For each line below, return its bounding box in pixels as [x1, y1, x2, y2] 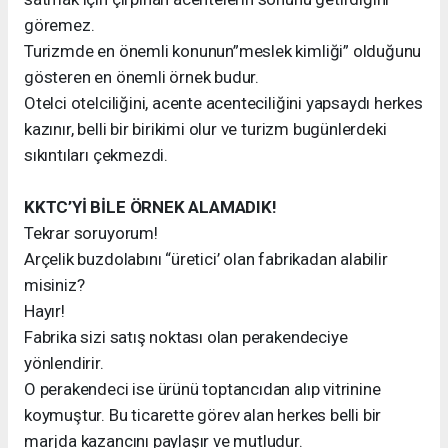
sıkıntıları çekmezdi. [24, 145, 168, 165]
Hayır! [24, 301, 65, 321]
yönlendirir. [24, 353, 104, 373]
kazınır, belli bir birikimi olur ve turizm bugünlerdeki [24, 119, 387, 139]
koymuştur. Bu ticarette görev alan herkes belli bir [24, 405, 382, 425]
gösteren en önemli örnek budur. [24, 67, 260, 87]
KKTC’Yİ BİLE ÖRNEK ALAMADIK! [24, 197, 277, 217]
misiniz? [24, 275, 85, 295]
